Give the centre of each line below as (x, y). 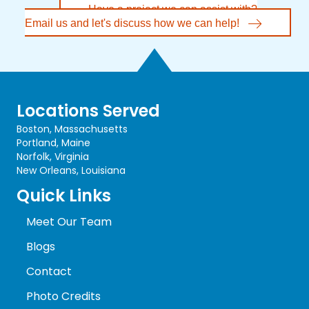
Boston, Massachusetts (72, 129)
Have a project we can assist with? (172, 10)
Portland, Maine (53, 142)
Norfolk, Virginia (53, 156)
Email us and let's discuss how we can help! (132, 23)
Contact (49, 271)
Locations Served (88, 110)
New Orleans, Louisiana (71, 170)
